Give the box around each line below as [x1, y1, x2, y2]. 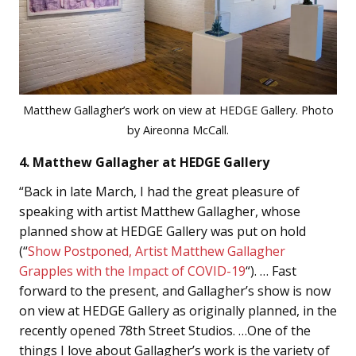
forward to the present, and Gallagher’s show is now [19, 281, 331, 300]
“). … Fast [246, 261, 296, 280]
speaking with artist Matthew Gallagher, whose [19, 202, 300, 220]
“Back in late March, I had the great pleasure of [19, 182, 300, 200]
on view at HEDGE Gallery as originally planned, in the [19, 301, 337, 319]
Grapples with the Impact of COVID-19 [19, 261, 246, 280]
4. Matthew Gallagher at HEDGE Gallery [19, 153, 269, 171]
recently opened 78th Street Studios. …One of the [19, 321, 311, 339]
